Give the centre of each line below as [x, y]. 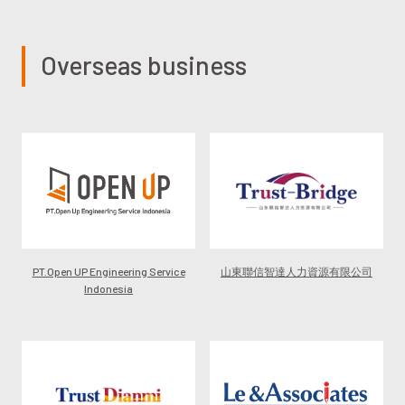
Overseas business [144, 65]
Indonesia [109, 288]
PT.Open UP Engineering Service [108, 271]
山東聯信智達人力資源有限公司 [296, 271]
